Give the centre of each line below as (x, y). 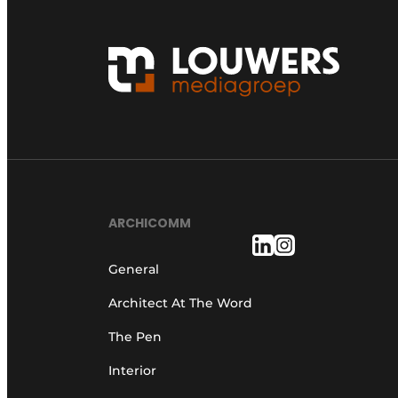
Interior (132, 371)
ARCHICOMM (150, 223)
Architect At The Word (180, 303)
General (134, 270)
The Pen (135, 337)
